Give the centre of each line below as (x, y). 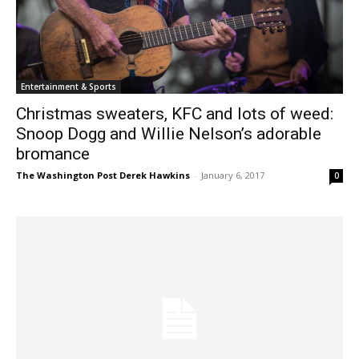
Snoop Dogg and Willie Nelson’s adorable (169, 134)
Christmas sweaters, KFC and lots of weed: (175, 114)
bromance (53, 154)
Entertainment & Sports (69, 87)
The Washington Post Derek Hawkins (103, 175)
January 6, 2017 (233, 175)
